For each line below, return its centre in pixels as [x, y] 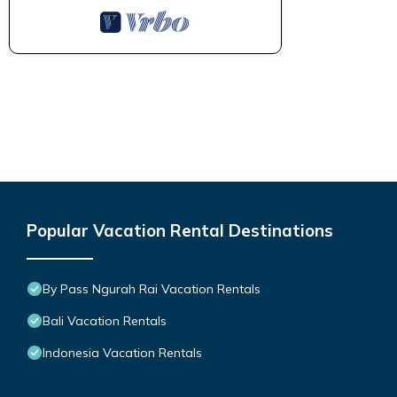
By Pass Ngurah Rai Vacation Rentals [152, 288]
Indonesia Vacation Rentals [122, 352]
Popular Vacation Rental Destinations [180, 230]
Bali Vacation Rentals [105, 320]
